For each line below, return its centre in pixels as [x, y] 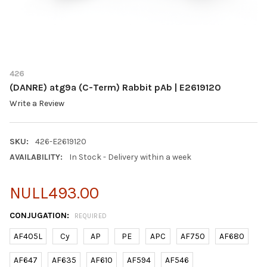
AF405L [28, 237]
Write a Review [37, 104]
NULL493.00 [54, 193]
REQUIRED [91, 216]
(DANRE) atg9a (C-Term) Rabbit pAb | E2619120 [115, 87]
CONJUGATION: [41, 216]
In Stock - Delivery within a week [130, 157]
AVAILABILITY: [36, 157]
